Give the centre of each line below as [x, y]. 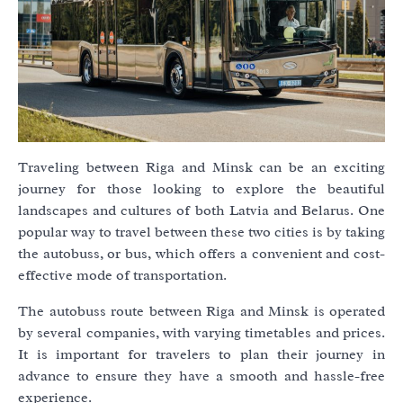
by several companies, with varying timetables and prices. [201, 333]
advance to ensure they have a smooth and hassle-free [201, 376]
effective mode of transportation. [122, 276]
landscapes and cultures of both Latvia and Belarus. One [201, 211]
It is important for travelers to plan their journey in [201, 355]
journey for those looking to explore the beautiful [201, 189]
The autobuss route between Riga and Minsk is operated [201, 312]
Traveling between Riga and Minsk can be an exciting [201, 168]
